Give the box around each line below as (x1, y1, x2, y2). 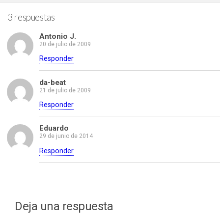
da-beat (39, 78, 66, 87)
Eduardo (39, 124, 69, 133)
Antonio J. (39, 31, 76, 41)
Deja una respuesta (15, 199, 113, 213)
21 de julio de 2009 (39, 86, 91, 94)
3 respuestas (7, 12, 55, 23)
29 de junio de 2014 (39, 133, 93, 140)
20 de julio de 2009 (39, 40, 91, 48)
